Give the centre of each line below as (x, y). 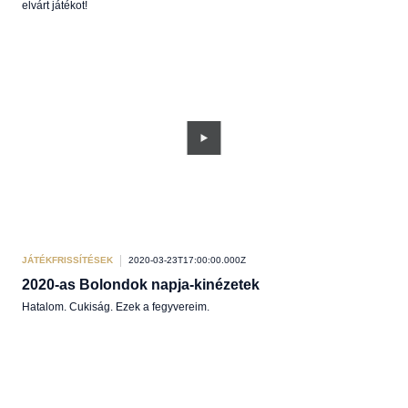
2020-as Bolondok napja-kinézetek (141, 285)
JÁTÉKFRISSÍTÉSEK (67, 260)
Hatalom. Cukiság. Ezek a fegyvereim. (116, 307)
